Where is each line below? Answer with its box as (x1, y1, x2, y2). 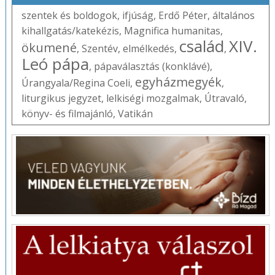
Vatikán (117, 106, 153, 120)
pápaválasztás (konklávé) (93, 59, 210, 73)
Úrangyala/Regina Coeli (21, 76, 130, 90)
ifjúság (122, 8, 153, 22)
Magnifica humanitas (123, 23, 220, 37)
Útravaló (204, 91, 244, 105)
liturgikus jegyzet (21, 91, 101, 105)
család (179, 34, 224, 57)
